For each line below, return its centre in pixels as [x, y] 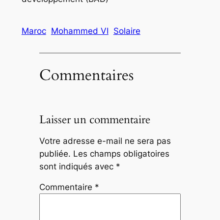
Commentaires [86, 75]
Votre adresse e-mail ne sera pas [105, 141]
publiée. [55, 153]
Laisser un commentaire [95, 119]
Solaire [127, 31]
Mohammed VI [80, 31]
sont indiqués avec [77, 166]
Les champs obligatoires [121, 153]
